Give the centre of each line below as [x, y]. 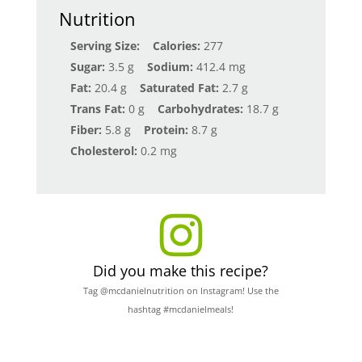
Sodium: [170, 66]
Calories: [176, 45]
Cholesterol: [103, 150]
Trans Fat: [97, 108]
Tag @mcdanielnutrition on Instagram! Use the [181, 290]
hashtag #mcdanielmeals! [181, 309]
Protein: [166, 129]
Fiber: [86, 129]
